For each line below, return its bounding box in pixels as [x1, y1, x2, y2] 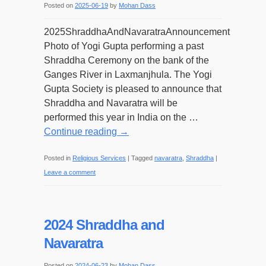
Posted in [44, 154, 71, 161]
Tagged [131, 154, 153, 161]
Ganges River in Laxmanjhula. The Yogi [44, 69, 212, 80]
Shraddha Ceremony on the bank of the [44, 55, 209, 65]
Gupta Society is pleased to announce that [44, 84, 221, 94]
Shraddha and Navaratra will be [44, 98, 178, 108]
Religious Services [72, 154, 126, 161]
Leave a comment [44, 169, 96, 176]
